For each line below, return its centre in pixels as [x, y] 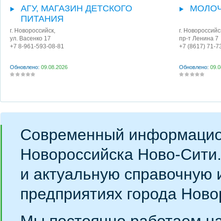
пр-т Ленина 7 [199, 39]
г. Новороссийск [32, 31]
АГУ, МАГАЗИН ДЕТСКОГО [76, 9]
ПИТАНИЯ [42, 19]
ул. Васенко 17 [30, 39]
